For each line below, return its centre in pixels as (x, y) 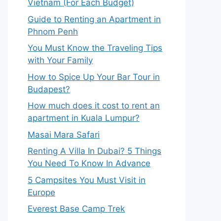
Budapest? (49, 89)
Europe (41, 192)
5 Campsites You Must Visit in (87, 180)
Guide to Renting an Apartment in (94, 19)
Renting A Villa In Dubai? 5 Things (94, 151)
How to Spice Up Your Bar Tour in (94, 77)
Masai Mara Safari (64, 134)
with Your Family (60, 60)
